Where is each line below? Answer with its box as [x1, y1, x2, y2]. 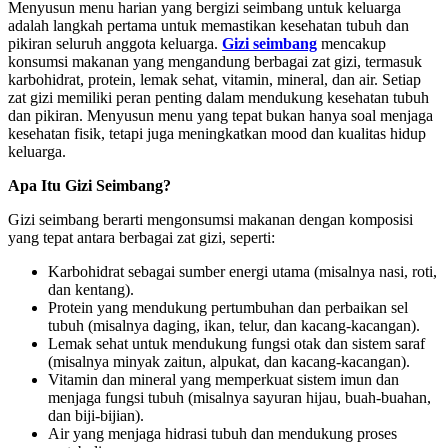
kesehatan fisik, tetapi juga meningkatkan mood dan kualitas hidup [8, 124, 426, 142]
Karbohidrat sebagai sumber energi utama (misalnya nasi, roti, [48, 262, 437, 280]
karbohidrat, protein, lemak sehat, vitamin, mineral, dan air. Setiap [8, 70, 421, 88]
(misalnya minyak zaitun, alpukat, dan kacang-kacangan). [48, 352, 410, 370]
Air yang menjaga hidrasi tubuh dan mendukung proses [48, 424, 397, 442]
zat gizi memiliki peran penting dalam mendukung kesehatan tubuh [8, 88, 429, 106]
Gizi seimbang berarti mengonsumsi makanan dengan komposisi [8, 210, 413, 228]
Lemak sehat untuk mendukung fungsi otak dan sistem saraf [48, 334, 425, 352]
